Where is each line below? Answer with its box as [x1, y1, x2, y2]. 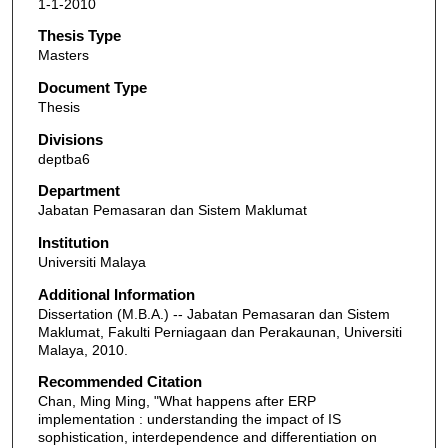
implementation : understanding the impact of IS [37, 411, 341, 428]
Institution [37, 234, 109, 252]
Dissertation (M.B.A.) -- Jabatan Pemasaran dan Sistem [37, 305, 390, 322]
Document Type [37, 79, 147, 97]
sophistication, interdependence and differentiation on [37, 429, 377, 446]
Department [37, 182, 120, 200]
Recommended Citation [37, 373, 202, 391]
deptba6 [37, 150, 90, 167]
